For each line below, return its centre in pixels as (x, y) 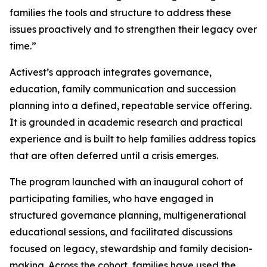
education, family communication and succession (123, 89)
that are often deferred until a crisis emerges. (114, 156)
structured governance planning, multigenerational (128, 215)
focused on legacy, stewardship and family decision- (131, 249)
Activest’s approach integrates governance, (111, 72)
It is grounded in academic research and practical (126, 122)
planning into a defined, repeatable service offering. (131, 105)
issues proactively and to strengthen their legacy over (133, 29)
